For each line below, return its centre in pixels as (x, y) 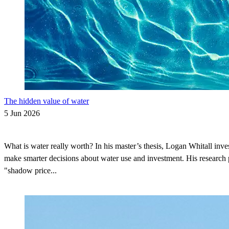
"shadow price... (30, 170)
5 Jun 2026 (22, 113)
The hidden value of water (47, 101)
